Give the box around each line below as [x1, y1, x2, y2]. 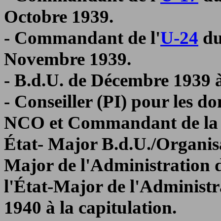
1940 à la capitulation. [4, 197, 177, 218]
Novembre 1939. [4, 49, 131, 70]
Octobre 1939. [4, 6, 113, 27]
